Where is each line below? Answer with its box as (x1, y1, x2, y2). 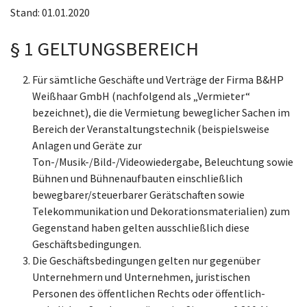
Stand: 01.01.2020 (10, 5, 92, 19)
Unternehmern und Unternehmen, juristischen (32, 270, 250, 284)
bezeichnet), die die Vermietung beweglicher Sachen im (32, 106, 290, 119)
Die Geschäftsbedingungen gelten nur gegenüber (32, 254, 260, 267)
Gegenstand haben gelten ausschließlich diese (32, 221, 249, 234)
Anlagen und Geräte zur (32, 138, 142, 152)
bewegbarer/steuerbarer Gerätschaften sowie (32, 188, 245, 201)
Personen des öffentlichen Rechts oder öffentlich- (32, 286, 265, 300)
